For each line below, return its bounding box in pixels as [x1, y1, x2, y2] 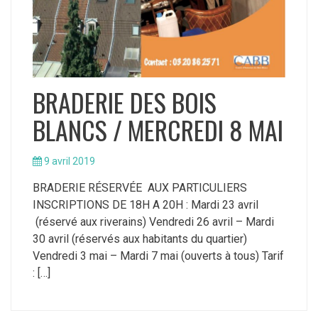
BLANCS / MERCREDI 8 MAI [33, 110, 283, 148]
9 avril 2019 [44, 155, 95, 167]
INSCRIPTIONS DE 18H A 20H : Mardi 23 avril [33, 197, 258, 212]
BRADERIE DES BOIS [33, 82, 216, 121]
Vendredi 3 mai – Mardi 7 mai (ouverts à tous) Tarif [33, 248, 284, 263]
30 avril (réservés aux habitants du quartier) [33, 231, 247, 246]
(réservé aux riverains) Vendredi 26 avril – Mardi [33, 214, 274, 229]
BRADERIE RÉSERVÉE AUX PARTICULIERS [33, 180, 253, 194]
